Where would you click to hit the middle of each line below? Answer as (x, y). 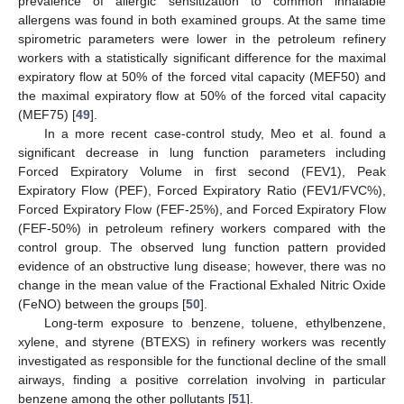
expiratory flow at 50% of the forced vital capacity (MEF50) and (202, 77)
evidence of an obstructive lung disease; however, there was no (202, 266)
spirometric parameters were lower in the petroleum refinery (202, 39)
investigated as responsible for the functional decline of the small (202, 361)
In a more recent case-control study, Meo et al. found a (215, 134)
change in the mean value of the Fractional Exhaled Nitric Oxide (202, 285)
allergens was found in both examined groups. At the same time (202, 20)
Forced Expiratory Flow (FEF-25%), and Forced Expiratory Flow (202, 210)
